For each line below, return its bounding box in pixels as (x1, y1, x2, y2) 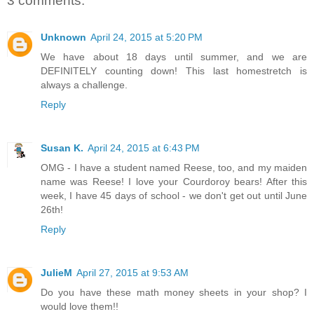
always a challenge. (41, 78, 128, 90)
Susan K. (41, 142, 83, 153)
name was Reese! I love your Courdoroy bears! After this (41, 175, 307, 187)
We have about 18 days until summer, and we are (41, 50, 307, 62)
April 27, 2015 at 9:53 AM (76, 266, 189, 278)
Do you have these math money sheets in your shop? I (41, 286, 307, 298)
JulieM (41, 266, 72, 278)
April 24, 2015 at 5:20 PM (90, 31, 203, 43)
